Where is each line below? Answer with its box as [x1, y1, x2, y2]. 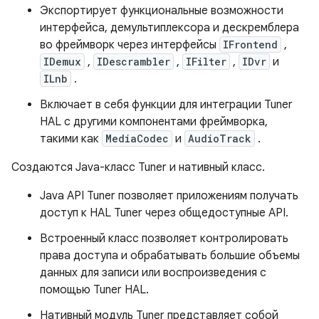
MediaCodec [105, 132, 169, 146]
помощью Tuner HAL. [40, 283, 149, 298]
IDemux [43, 55, 81, 69]
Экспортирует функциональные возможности [40, 4, 283, 19]
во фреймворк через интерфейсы [40, 38, 219, 53]
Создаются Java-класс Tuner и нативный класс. [11, 160, 265, 175]
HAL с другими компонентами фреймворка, [40, 115, 268, 130]
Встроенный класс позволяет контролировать [40, 231, 288, 246]
